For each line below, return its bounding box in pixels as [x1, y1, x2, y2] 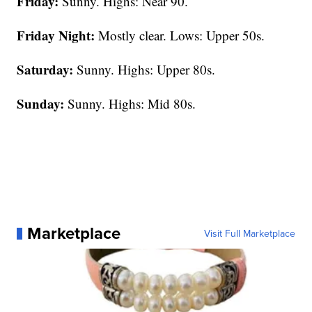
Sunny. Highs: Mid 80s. [64, 95, 196, 113]
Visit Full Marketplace [203, 226, 295, 241]
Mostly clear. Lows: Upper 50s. [95, 26, 265, 45]
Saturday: [17, 60, 74, 79]
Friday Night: [17, 26, 95, 45]
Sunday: [17, 94, 65, 114]
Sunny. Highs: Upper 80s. [73, 61, 216, 79]
